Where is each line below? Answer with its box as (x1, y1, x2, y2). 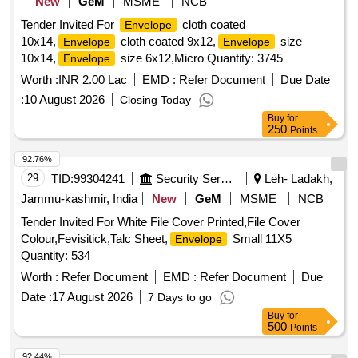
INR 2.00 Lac (58, 73, 127, 87)
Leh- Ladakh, (261, 172, 332, 186)
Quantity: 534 (21, 249, 90, 263)
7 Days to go (148, 291, 212, 304)
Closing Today (120, 93, 191, 107)
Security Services (221, 172, 233, 186)
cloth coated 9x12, (117, 34, 216, 49)
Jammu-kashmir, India (21, 192, 137, 206)
